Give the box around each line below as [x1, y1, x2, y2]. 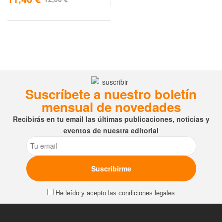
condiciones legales [118, 189, 175, 197]
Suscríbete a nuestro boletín [25, 84, 197, 103]
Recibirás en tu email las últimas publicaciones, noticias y [12, 113, 210, 124]
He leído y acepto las [55, 189, 118, 197]
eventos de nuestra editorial [63, 125, 159, 135]
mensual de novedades [41, 97, 181, 116]
